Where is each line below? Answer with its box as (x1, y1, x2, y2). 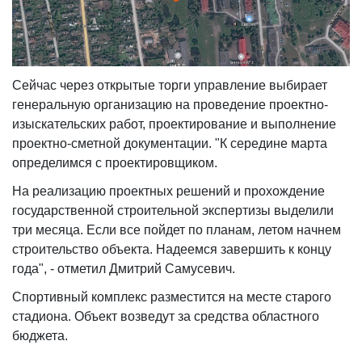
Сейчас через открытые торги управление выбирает (12, 78, 327, 92)
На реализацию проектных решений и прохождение (12, 183, 325, 198)
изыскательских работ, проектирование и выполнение (12, 116, 336, 131)
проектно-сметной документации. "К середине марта (12, 136, 327, 150)
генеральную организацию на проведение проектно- (12, 97, 328, 112)
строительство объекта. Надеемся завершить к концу (12, 242, 331, 256)
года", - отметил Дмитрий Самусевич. (12, 261, 235, 276)
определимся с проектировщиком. (12, 155, 217, 170)
